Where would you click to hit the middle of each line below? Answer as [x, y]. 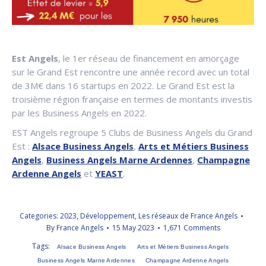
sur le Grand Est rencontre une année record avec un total [131, 72]
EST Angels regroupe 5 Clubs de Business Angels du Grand [132, 132]
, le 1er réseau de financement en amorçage [149, 58]
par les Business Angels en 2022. [79, 113]
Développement [107, 216]
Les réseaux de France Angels [188, 216]
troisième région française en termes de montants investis [132, 99]
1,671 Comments [191, 227]
